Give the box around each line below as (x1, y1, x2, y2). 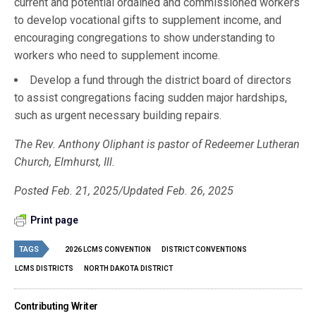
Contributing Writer (14, 300, 99, 312)
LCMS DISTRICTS (15, 264, 73, 272)
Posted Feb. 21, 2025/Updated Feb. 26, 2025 (14, 183, 234, 197)
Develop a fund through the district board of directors (30, 73, 291, 87)
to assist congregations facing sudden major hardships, (14, 90, 287, 104)
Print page (30, 214, 78, 226)
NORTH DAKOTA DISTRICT (84, 264, 173, 272)
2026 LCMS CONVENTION (65, 245, 151, 253)
